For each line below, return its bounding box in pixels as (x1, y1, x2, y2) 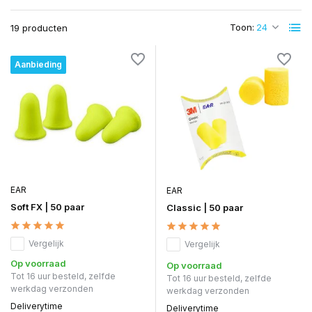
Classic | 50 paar (166, 201, 243, 213)
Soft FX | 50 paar (10, 201, 84, 212)
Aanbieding (15, 59, 62, 70)
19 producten (10, 22, 68, 33)
